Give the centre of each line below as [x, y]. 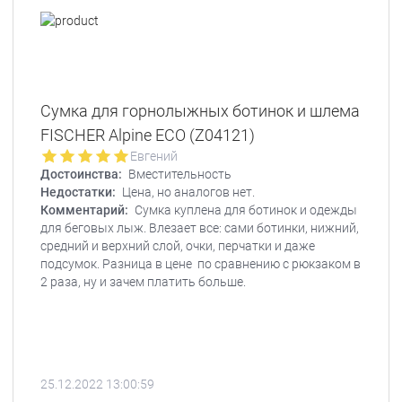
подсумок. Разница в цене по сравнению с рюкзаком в [201, 264]
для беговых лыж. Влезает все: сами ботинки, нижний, [200, 228]
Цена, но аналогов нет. [188, 192]
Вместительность [180, 174]
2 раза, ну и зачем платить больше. [143, 282]
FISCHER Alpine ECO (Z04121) [148, 135]
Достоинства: [81, 174]
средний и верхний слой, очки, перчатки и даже [178, 246]
